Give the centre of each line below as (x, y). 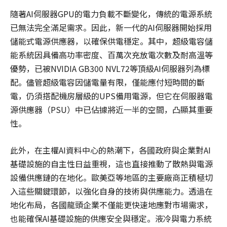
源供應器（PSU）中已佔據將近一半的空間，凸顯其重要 (111, 110)
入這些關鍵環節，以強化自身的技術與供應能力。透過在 (111, 191)
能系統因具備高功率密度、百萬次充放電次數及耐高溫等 (111, 55)
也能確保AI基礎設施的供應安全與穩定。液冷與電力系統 (111, 219)
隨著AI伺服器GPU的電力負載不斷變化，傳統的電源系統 (111, 14)
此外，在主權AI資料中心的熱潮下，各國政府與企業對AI (110, 150)
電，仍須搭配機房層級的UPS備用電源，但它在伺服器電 (111, 96)
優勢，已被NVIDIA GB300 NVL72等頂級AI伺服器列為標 (110, 69)
